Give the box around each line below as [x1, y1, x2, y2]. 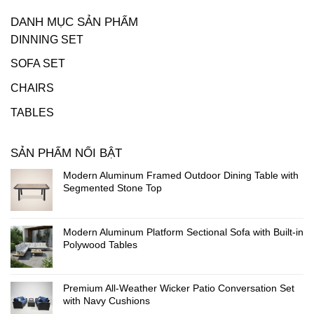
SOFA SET [11, 57, 65, 70]
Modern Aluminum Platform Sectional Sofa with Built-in [63, 226, 303, 238]
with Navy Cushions [63, 295, 150, 307]
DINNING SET [11, 33, 83, 46]
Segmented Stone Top [63, 182, 162, 194]
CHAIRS [11, 82, 54, 95]
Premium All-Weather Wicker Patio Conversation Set [63, 282, 294, 294]
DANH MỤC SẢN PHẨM [11, 15, 138, 29]
